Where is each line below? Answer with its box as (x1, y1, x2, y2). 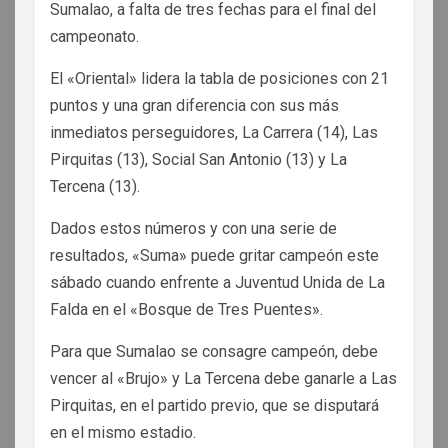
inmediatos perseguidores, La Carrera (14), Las (50, 122, 378, 142)
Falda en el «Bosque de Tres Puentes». (50, 299, 323, 319)
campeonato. (50, 26, 139, 46)
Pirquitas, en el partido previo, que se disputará (50, 395, 379, 415)
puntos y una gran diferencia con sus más (50, 95, 339, 115)
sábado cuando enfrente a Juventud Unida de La (50, 272, 385, 292)
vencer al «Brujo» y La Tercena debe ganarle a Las (50, 368, 397, 388)
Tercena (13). (50, 176, 140, 196)
